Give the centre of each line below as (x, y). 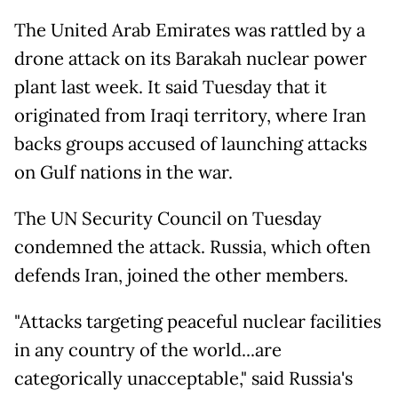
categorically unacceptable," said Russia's (183, 379)
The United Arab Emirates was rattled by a (190, 31)
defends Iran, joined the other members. (181, 276)
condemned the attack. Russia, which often (192, 247)
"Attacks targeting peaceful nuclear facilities (198, 322)
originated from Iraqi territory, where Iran (190, 116)
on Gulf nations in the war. (123, 173)
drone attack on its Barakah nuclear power (191, 59)
